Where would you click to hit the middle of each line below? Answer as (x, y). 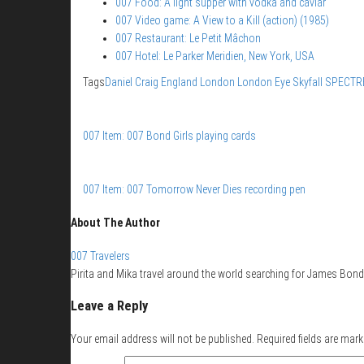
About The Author (115, 222)
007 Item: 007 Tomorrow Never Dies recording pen (194, 190)
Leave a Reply (109, 305)
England (179, 82)
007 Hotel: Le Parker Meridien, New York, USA (215, 56)
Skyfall (308, 82)
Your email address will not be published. (162, 339)
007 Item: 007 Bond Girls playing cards (169, 136)
